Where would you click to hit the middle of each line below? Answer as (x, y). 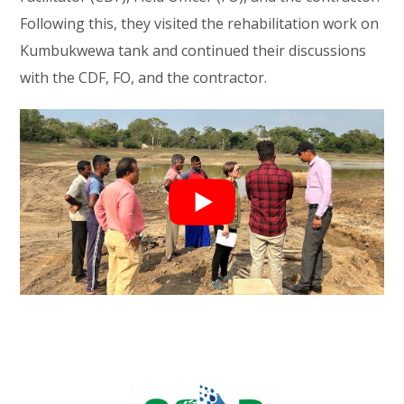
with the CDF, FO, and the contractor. (144, 78)
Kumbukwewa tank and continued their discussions (193, 50)
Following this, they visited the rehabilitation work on (200, 23)
